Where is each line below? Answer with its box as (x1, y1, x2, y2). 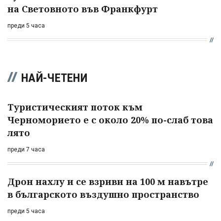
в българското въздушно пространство (7, 188, 199, 201)
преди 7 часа (7, 146, 45, 153)
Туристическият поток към (7, 101, 143, 113)
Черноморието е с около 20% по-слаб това (7, 114, 213, 126)
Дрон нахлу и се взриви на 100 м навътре (7, 176, 208, 188)
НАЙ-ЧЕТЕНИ (21, 71, 87, 85)
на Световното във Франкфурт (7, 3, 158, 15)
